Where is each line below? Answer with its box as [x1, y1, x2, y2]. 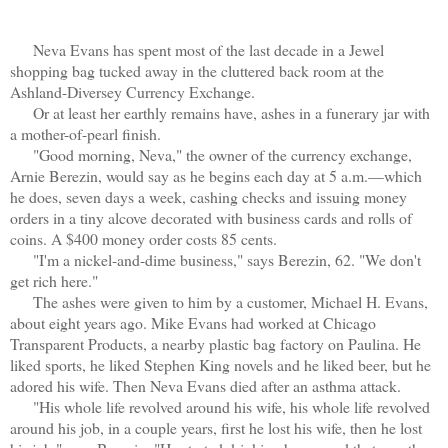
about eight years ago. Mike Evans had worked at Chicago [10, 311, 376, 333]
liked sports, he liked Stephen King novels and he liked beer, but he [10, 353, 431, 375]
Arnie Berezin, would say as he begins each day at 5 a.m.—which [10, 164, 422, 186]
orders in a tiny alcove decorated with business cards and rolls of [10, 206, 412, 228]
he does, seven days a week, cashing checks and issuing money [10, 185, 407, 207]
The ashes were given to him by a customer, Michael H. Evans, [10, 290, 428, 312]
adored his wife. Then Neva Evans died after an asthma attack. [10, 374, 401, 396]
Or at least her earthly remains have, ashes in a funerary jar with [10, 101, 430, 123]
